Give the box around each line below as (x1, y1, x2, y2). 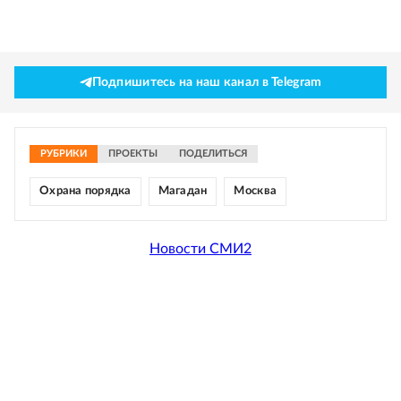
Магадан (158, 185, 208, 197)
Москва (234, 185, 277, 197)
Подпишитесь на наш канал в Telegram (91, 76, 322, 89)
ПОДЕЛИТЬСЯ (179, 149, 247, 158)
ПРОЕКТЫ (108, 149, 158, 158)
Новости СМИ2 (149, 241, 252, 256)
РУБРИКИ (40, 149, 87, 158)
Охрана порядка (39, 185, 132, 197)
